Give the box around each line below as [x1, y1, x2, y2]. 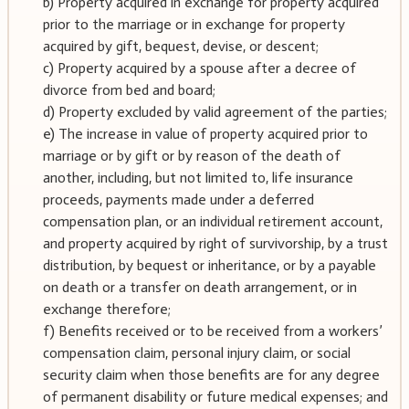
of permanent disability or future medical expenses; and [42, 387, 388, 405]
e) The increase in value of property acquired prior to [42, 124, 368, 142]
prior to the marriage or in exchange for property [42, 15, 345, 33]
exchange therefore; [42, 299, 171, 318]
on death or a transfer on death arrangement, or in [42, 278, 357, 296]
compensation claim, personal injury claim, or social [42, 343, 351, 362]
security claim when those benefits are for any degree [42, 365, 380, 383]
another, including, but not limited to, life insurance [42, 168, 353, 186]
